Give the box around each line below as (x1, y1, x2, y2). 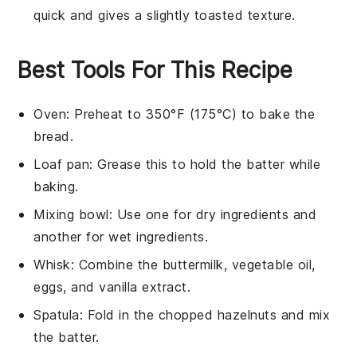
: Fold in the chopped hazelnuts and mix (79, 306, 331, 323)
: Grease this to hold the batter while (89, 155, 321, 172)
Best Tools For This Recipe (18, 56, 293, 84)
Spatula (33, 306, 80, 323)
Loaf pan (33, 155, 90, 172)
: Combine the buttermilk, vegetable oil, (70, 256, 316, 273)
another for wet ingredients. (33, 228, 209, 245)
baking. (33, 178, 79, 194)
